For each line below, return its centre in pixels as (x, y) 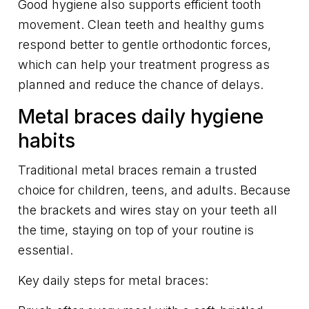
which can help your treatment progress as (144, 65)
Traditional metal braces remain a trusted (138, 170)
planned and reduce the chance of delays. (141, 85)
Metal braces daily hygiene (141, 117)
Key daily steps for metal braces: (113, 281)
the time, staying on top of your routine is (136, 230)
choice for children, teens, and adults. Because (154, 190)
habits (47, 141)
